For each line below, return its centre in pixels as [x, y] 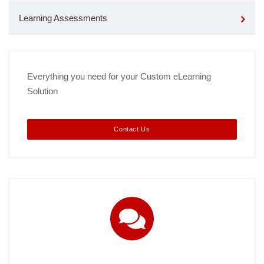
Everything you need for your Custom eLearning [119, 77]
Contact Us [132, 129]
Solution [42, 91]
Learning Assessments [63, 18]
